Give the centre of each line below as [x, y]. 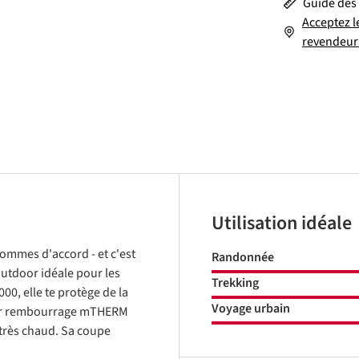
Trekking [235, 283]
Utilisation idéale [282, 223]
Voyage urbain [251, 309]
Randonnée [243, 257]
